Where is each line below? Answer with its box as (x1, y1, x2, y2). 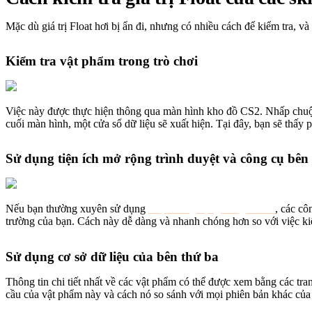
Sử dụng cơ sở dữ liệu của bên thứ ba (6, 249, 219, 264)
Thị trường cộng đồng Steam (148, 203, 275, 215)
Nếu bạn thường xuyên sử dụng (6, 203, 148, 215)
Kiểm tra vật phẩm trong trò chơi (6, 54, 198, 69)
